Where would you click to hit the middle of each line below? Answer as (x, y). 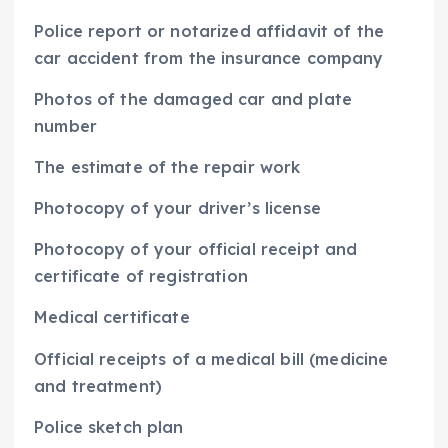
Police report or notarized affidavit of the (209, 31)
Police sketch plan (109, 426)
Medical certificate (112, 317)
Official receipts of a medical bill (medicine (211, 358)
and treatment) (98, 385)
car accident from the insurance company (209, 58)
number (65, 126)
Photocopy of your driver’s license (177, 208)
